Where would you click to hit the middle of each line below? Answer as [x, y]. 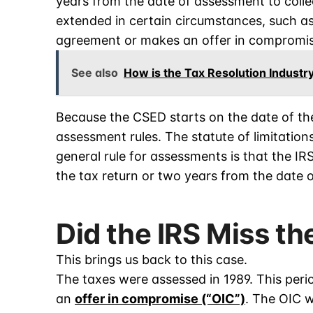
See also [95, 73]
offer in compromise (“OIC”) [160, 299]
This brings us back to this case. [152, 260]
